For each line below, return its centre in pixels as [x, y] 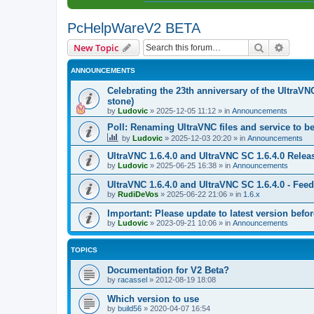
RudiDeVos [138, 194]
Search [279, 47]
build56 [130, 308]
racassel [132, 279]
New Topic [96, 47]
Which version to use [153, 299]
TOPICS [84, 250]
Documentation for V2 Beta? [168, 270]
